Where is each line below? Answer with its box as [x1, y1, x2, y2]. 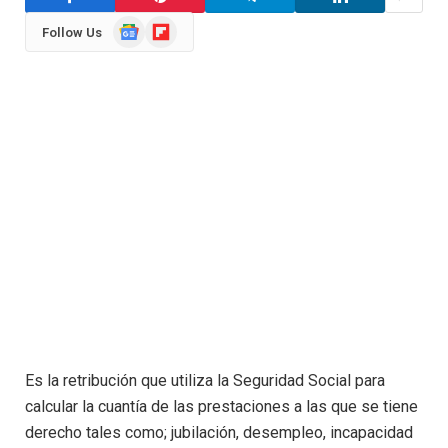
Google [112, 17, 156, 33]
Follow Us [42, 24, 102, 40]
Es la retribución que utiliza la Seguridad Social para [25, 371, 385, 391]
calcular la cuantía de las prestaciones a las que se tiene [25, 397, 418, 417]
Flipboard [144, 17, 202, 33]
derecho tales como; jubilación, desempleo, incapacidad [25, 423, 413, 443]
